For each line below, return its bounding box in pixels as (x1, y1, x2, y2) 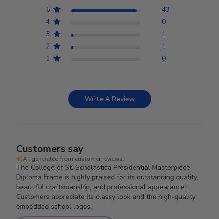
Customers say (16, 142, 84, 155)
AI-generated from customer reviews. (23, 154, 125, 163)
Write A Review (85, 94, 135, 104)
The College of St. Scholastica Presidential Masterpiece (16, 162, 191, 172)
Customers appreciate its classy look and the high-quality (16, 192, 196, 201)
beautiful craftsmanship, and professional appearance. (16, 182, 187, 192)
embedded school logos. (16, 201, 92, 211)
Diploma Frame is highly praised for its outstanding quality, (16, 172, 198, 182)
